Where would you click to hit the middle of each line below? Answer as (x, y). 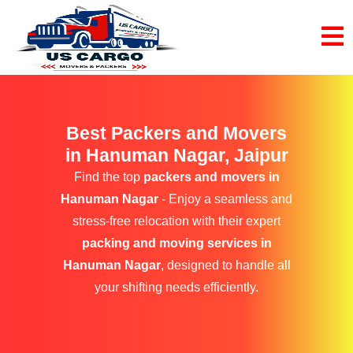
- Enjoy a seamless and (225, 199)
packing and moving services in (176, 243)
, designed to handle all (225, 265)
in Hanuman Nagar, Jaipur (176, 155)
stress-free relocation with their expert (176, 221)
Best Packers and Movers (176, 133)
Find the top (108, 177)
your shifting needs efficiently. (176, 287)
